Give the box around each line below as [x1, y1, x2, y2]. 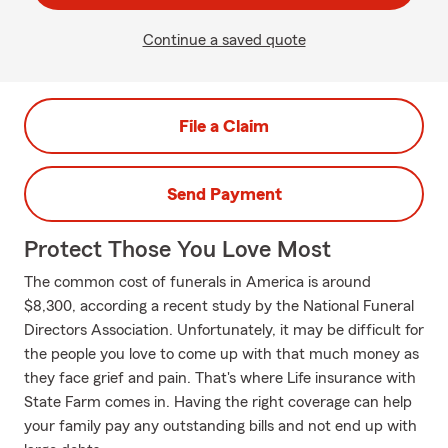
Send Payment [166, 185, 282, 203]
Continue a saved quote [142, 32, 306, 48]
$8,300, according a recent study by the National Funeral [24, 298, 414, 314]
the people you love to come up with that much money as [24, 346, 419, 362]
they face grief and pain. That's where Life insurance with [24, 370, 416, 386]
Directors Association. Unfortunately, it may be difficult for [24, 322, 424, 338]
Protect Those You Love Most [24, 238, 331, 262]
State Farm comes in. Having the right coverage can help [24, 394, 412, 410]
